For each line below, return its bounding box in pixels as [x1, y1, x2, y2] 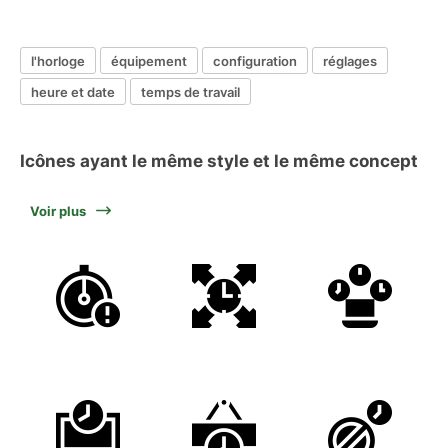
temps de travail [141, 83, 240, 100]
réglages [323, 52, 377, 69]
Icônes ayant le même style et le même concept [20, 151, 418, 171]
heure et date [31, 83, 115, 100]
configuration [213, 52, 297, 69]
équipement [111, 52, 187, 69]
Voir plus [30, 203, 86, 219]
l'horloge [31, 52, 85, 69]
